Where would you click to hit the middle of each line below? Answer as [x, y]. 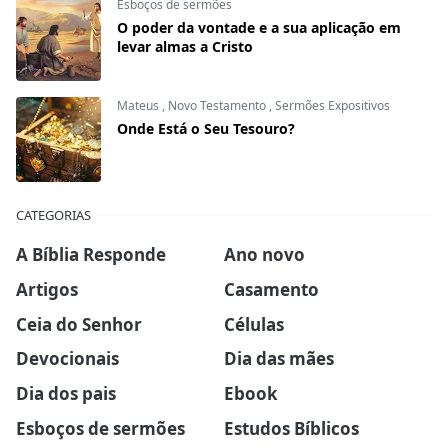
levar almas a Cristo [185, 46]
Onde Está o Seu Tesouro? [206, 128]
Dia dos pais [66, 394]
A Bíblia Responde [91, 254]
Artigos [47, 289]
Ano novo [264, 254]
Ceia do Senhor [79, 324]
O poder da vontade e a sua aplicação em [259, 27]
